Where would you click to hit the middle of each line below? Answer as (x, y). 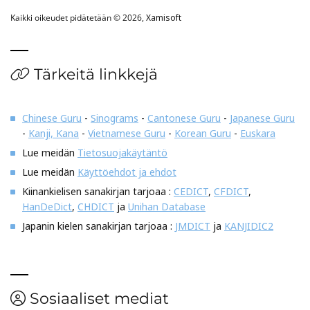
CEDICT (191, 191)
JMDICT (193, 226)
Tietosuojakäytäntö (122, 152)
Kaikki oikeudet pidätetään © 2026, (78, 17)
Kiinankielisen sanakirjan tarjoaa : (98, 191)
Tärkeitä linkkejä (94, 74)
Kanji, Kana (54, 133)
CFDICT (231, 191)
